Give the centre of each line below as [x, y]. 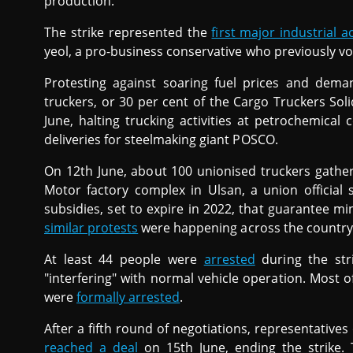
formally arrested [128, 297]
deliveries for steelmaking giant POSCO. [161, 140]
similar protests [91, 228]
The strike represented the [128, 33]
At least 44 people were [124, 260]
